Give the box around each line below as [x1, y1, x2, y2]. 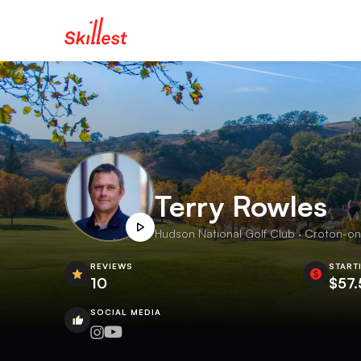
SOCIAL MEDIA [90, 307, 161, 317]
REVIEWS [90, 261, 133, 271]
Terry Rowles [155, 188, 327, 224]
